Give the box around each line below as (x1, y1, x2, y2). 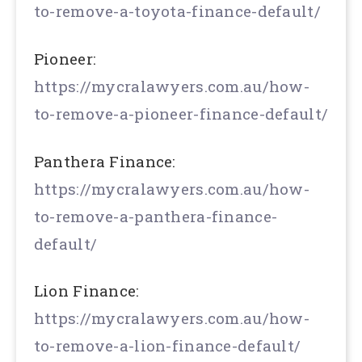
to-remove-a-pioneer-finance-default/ (33, 103, 329, 124)
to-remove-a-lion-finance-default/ (33, 335, 301, 356)
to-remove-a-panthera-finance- (33, 205, 278, 226)
